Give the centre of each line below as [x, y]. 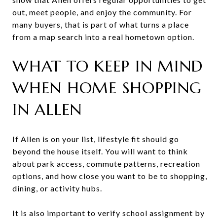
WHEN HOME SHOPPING [107, 88]
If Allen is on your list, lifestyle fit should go [96, 139]
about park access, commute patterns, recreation [106, 163]
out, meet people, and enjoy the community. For [102, 12]
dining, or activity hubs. [57, 188]
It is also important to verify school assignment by [109, 213]
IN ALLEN [47, 109]
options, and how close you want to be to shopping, [110, 176]
